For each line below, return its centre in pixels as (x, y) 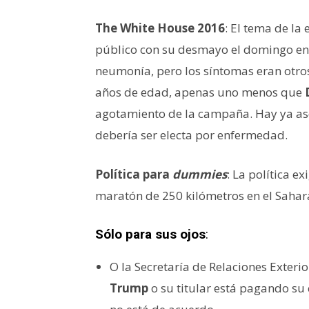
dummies (200, 174)
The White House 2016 (160, 28)
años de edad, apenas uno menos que (200, 92)
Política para (134, 174)
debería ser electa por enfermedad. (191, 134)
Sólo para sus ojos (150, 234)
